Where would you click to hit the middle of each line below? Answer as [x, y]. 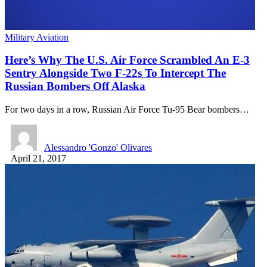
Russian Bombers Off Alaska [75, 86]
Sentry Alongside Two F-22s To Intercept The [115, 73]
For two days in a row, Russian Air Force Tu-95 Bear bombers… [127, 110]
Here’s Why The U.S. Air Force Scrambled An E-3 [127, 60]
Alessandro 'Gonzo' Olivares [98, 148]
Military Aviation [37, 37]
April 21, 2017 [38, 159]
